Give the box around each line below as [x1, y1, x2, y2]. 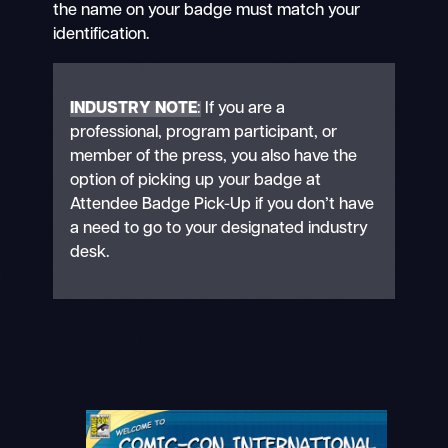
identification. [52, 27, 150, 44]
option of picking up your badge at [70, 173, 322, 190]
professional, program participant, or [70, 125, 338, 142]
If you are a [201, 101, 286, 118]
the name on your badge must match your [52, 3, 360, 20]
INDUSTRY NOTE [70, 101, 198, 118]
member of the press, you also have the [70, 149, 358, 166]
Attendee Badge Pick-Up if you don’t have [70, 197, 375, 214]
